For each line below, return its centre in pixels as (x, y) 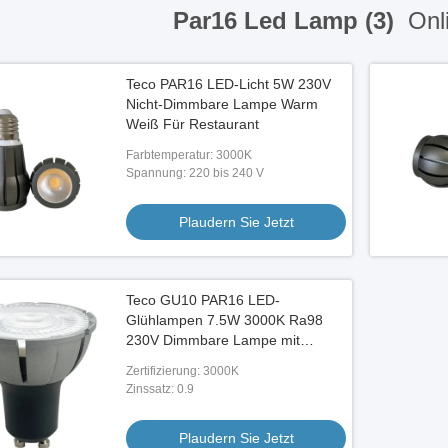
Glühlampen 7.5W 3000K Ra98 (224, 320)
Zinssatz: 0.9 (160, 389)
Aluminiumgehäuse (186, 360)
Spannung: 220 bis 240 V (195, 173)
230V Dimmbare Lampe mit (213, 340)
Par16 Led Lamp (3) (287, 20)
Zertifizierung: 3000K (182, 371)
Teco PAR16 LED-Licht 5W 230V (228, 84)
